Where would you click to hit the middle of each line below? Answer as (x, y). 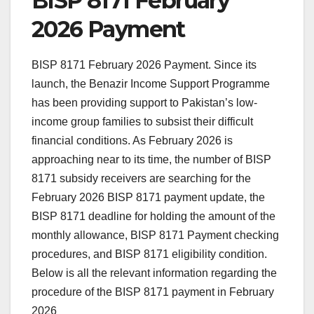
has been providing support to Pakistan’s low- (144, 103)
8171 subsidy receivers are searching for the (141, 179)
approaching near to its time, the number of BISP (151, 160)
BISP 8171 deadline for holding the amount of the (153, 217)
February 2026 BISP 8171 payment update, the (148, 198)
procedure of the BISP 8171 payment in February (153, 292)
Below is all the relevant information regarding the (154, 273)
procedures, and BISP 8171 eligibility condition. (149, 254)
